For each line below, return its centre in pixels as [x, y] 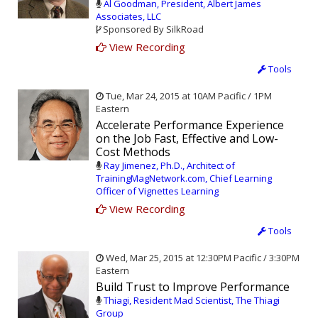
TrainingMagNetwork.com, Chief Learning [184, 179]
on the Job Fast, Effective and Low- [187, 139]
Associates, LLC [128, 17]
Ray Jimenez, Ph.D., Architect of [169, 166]
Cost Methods [133, 152]
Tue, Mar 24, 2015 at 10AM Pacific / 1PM [188, 96]
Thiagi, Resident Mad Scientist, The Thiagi [192, 301]
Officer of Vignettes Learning [157, 191]
